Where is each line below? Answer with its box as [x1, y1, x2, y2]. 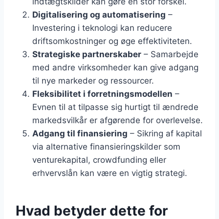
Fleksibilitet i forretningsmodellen [32, 89, 173, 99]
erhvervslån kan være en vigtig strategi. [32, 168, 187, 178]
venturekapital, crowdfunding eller [32, 155, 166, 165]
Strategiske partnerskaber [32, 49, 141, 60]
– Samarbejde [141, 49, 198, 60]
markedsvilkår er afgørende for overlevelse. [32, 115, 203, 126]
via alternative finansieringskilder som [32, 142, 180, 152]
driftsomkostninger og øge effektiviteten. [32, 36, 192, 46]
